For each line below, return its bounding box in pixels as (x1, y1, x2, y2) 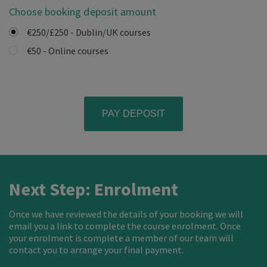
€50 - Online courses (26, 45, 108, 57)
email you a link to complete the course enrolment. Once (9, 220, 241, 232)
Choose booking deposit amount (9, 5, 156, 19)
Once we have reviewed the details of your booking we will (9, 208, 243, 221)
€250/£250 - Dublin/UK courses (26, 26, 151, 39)
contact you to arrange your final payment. (9, 244, 184, 256)
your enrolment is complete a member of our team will (9, 232, 234, 244)
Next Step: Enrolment (9, 178, 178, 201)
